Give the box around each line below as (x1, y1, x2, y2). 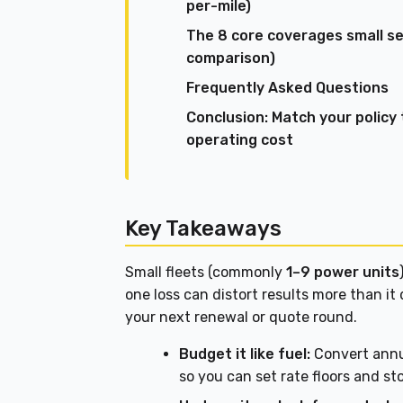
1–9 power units (286, 264, 400, 282)
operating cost (186, 131, 294, 149)
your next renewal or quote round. (125, 309, 358, 327)
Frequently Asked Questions (186, 79, 390, 97)
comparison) (186, 49, 276, 67)
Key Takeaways (125, 216, 282, 242)
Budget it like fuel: (179, 345, 311, 363)
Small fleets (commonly (125, 264, 287, 282)
